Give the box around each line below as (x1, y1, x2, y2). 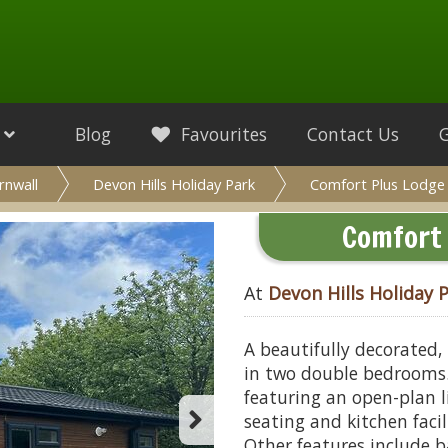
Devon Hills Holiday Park (93, 174, 255, 194)
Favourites (176, 122, 267, 146)
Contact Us (307, 122, 399, 146)
